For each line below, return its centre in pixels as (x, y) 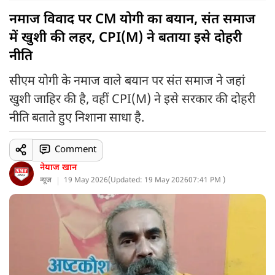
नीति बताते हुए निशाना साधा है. (77, 118)
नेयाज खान (58, 168)
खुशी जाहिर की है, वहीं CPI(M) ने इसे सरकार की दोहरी (132, 100)
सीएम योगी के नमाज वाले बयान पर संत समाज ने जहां (127, 82)
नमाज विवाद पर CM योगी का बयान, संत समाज (132, 20)
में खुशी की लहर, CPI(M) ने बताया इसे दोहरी (126, 38)
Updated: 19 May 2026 (149, 180)
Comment (75, 150)
